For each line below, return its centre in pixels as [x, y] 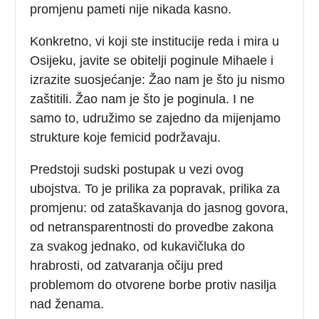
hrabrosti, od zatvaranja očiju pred [127, 265]
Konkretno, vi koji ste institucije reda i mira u [155, 41]
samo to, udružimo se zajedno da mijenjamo [156, 118]
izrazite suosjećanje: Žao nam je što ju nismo [158, 79]
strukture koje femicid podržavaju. [126, 137]
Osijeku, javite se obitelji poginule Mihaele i [152, 60]
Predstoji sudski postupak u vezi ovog [137, 169]
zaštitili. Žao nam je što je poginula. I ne [142, 99]
